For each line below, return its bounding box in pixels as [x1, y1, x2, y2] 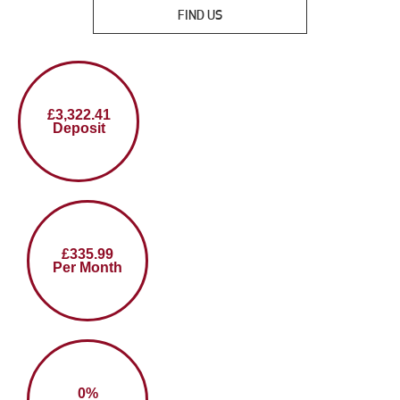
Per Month [53, 259, 122, 275]
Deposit [52, 120, 105, 136]
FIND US [178, 6, 222, 23]
